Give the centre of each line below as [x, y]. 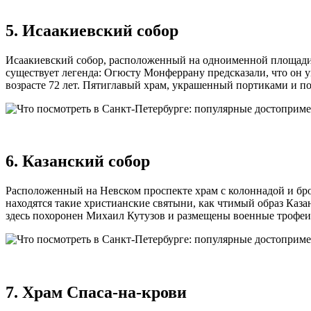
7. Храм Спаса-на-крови [96, 293]
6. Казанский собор [78, 161]
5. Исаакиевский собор [92, 30]
